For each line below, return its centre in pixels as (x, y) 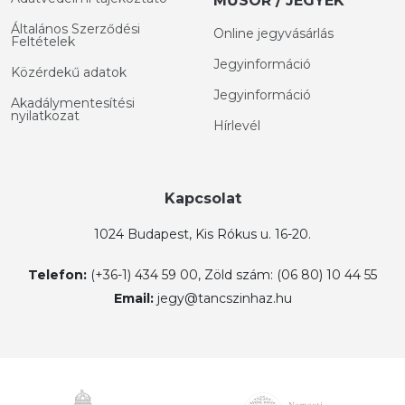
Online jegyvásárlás (273, 34)
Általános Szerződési (75, 29)
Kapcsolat (202, 199)
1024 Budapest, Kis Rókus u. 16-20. (202, 235)
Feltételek (43, 42)
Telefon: (57, 275)
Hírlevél (237, 126)
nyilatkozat (45, 116)
